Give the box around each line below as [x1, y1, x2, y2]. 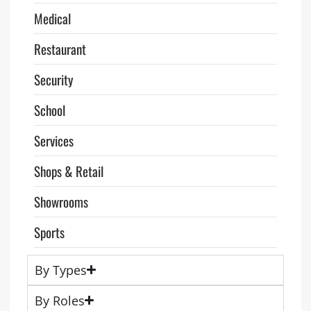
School [33, 99, 65, 119]
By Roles [34, 292, 85, 309]
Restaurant [33, 38, 86, 58]
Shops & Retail [33, 160, 103, 180]
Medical [33, 8, 71, 28]
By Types [34, 261, 87, 278]
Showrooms [33, 191, 88, 211]
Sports [33, 221, 65, 242]
